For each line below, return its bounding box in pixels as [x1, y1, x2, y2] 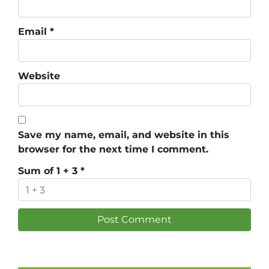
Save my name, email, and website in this [18, 129, 229, 141]
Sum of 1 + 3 [18, 165, 80, 177]
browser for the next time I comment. [18, 144, 208, 156]
